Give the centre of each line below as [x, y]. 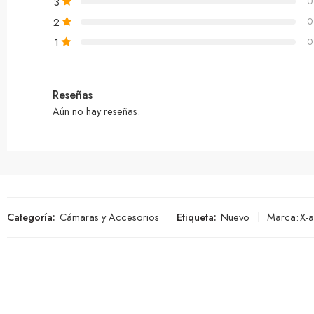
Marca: [283, 217]
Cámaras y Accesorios [109, 217]
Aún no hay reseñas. [96, 111]
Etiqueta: [197, 217]
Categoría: [31, 217]
